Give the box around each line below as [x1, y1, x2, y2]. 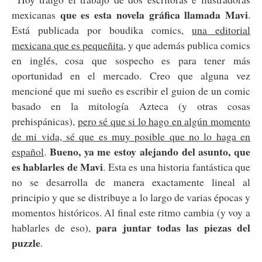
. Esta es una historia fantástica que [103, 159, 251, 174]
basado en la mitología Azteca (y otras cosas [12, 98, 250, 113]
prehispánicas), [12, 113, 78, 128]
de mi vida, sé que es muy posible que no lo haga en [12, 129, 250, 143]
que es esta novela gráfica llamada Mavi [60, 6, 249, 22]
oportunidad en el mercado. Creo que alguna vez [12, 68, 250, 82]
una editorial [192, 22, 250, 37]
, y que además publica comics [123, 37, 250, 52]
